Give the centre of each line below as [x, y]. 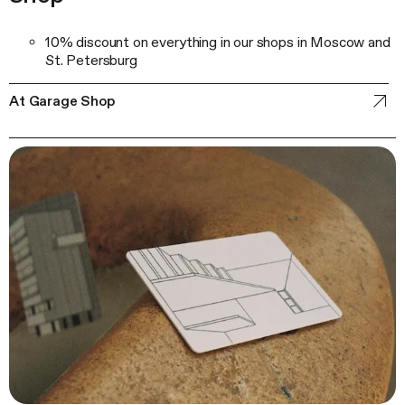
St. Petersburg [91, 60]
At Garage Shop [62, 100]
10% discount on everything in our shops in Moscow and [218, 42]
